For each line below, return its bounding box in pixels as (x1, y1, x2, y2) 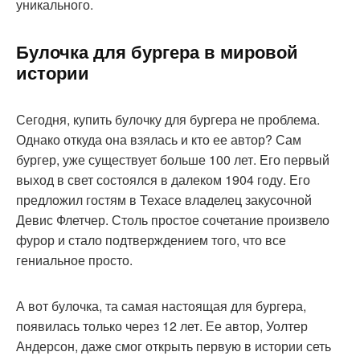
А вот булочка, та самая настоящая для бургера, (16, 297, 306, 316)
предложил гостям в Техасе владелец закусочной (16, 190, 312, 210)
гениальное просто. (16, 251, 133, 270)
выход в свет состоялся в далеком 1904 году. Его (16, 170, 310, 190)
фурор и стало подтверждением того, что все (16, 231, 286, 250)
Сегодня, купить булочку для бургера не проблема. (16, 110, 320, 129)
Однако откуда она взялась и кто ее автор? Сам (16, 130, 301, 149)
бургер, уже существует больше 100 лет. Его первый (16, 150, 329, 170)
